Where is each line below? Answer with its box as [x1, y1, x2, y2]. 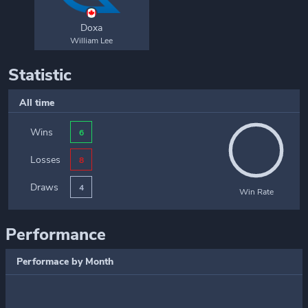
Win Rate [239, 186, 274, 197]
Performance [5, 223, 106, 245]
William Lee [70, 35, 113, 46]
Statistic [8, 64, 71, 86]
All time [19, 96, 54, 109]
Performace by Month [16, 255, 113, 268]
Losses [30, 153, 60, 166]
